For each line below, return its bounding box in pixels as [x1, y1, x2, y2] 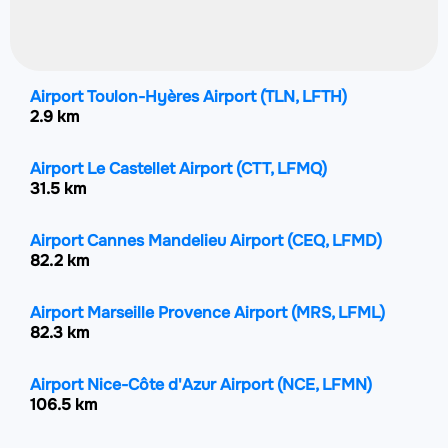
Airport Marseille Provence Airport [30, 302, 291, 323]
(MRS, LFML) [291, 302, 385, 323]
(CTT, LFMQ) [236, 158, 327, 179]
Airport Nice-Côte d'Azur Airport [30, 374, 277, 395]
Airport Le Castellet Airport [30, 158, 236, 179]
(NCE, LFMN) [277, 374, 372, 395]
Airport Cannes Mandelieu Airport [30, 230, 287, 251]
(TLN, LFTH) [260, 86, 347, 107]
